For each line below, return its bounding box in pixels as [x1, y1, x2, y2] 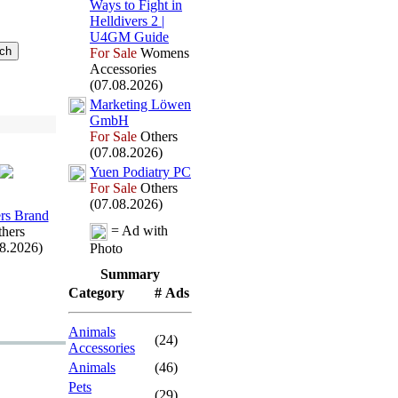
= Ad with [107, 223, 168, 238]
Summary [100, 267, 160, 282]
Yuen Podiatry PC [90, 164, 191, 179]
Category [68, 285, 124, 300]
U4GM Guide [90, 29, 169, 44]
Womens [137, 45, 189, 60]
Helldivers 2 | [90, 13, 164, 28]
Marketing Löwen [90, 97, 191, 112]
